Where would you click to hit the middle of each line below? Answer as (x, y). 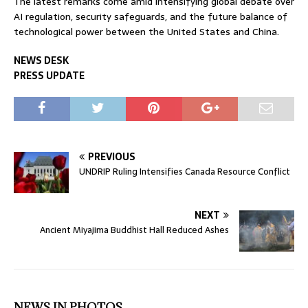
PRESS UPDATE (50, 76)
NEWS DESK (42, 61)
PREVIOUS (112, 157)
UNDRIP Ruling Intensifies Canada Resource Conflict (185, 172)
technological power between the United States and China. (146, 32)
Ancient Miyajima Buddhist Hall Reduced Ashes (134, 230)
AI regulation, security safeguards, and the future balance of (151, 17)
